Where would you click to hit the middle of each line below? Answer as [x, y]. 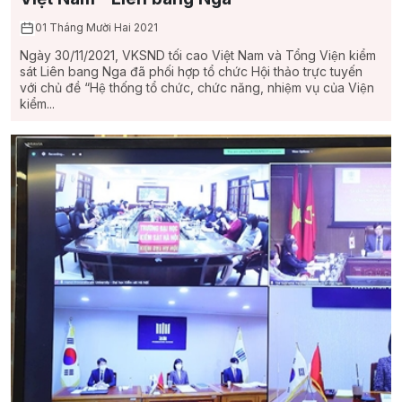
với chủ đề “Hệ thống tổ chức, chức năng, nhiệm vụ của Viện [197, 87]
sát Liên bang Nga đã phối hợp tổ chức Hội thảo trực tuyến [191, 71]
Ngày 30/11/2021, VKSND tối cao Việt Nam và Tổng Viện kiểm [198, 55]
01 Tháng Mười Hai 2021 [96, 27]
